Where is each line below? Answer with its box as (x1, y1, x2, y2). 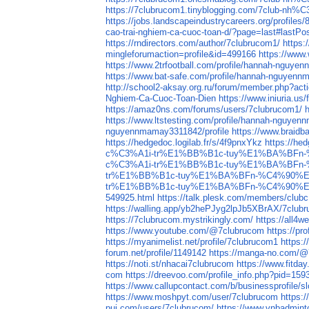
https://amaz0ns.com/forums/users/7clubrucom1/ (106, 104, 303, 115)
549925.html (106, 192, 155, 203)
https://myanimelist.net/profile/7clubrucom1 (106, 237, 279, 248)
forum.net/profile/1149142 (106, 248, 207, 259)
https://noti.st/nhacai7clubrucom (106, 259, 235, 270)
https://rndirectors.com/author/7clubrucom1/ (106, 38, 281, 49)
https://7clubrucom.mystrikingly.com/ (106, 215, 254, 226)
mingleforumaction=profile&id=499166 (106, 49, 257, 60)
